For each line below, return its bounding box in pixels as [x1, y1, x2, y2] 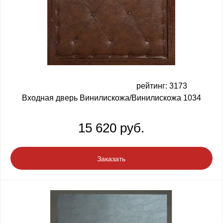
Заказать [97, 154, 125, 163]
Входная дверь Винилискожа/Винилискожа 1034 [21, 93, 201, 102]
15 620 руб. [78, 120, 144, 135]
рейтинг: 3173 [136, 81, 187, 90]
